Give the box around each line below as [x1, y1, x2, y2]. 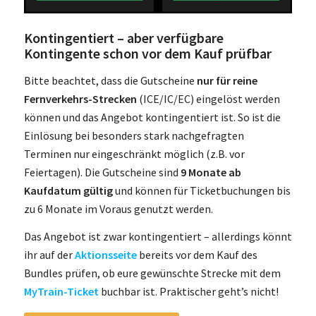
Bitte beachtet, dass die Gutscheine [23, 73, 197, 87]
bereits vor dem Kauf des [136, 248, 257, 262]
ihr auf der [23, 248, 75, 262]
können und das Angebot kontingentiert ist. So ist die [23, 109, 281, 124]
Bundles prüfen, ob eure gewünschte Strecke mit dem [23, 266, 281, 281]
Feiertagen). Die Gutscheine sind [23, 164, 181, 179]
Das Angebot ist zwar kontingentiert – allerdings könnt [23, 229, 292, 244]
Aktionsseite [74, 248, 137, 262]
